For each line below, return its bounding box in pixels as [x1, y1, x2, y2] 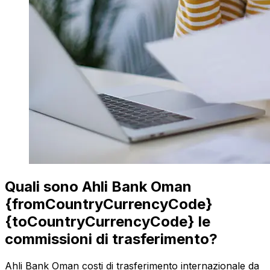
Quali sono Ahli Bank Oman [5, 178, 192, 196]
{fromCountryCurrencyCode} [5, 195, 213, 213]
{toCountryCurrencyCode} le [5, 213, 210, 231]
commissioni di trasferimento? [5, 230, 218, 248]
